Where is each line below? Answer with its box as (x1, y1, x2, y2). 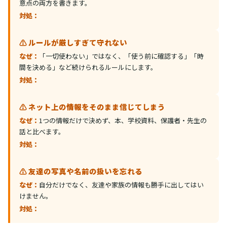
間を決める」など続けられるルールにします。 (19, 62, 157, 72)
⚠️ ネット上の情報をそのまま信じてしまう (19, 101, 165, 112)
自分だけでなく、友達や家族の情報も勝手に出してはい (39, 180, 204, 190)
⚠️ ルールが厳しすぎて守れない (19, 37, 127, 48)
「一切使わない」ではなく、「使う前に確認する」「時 (39, 51, 204, 61)
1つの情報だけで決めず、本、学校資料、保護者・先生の (39, 116, 207, 125)
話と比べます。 (19, 127, 65, 136)
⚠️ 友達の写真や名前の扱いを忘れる (19, 166, 142, 176)
